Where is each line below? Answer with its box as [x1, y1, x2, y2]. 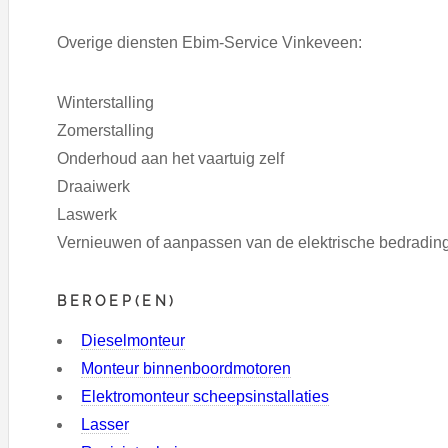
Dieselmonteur [81, 331, 185, 349]
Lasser [81, 415, 129, 433]
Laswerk [57, 206, 117, 224]
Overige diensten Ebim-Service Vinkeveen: [57, 34, 362, 52]
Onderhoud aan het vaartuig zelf [57, 150, 284, 168]
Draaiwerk [57, 178, 130, 196]
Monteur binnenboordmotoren [81, 359, 291, 377]
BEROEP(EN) [57, 292, 177, 310]
